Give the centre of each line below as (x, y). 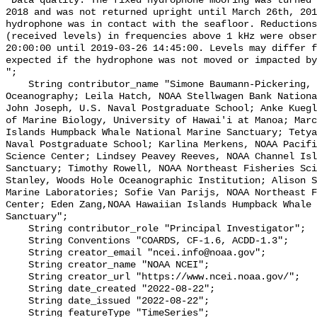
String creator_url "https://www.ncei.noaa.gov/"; (17, 277)
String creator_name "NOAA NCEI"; (17, 265)
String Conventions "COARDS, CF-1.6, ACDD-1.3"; (17, 241)
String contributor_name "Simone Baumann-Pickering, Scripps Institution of (17, 85)
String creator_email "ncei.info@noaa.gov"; (17, 253)
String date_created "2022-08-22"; (17, 289)
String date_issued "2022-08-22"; (17, 301)
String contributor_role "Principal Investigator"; (17, 229)
